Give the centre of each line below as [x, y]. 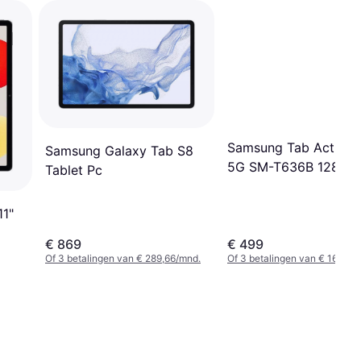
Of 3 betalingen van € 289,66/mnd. [123, 259]
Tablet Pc [74, 170]
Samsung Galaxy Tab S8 [119, 150]
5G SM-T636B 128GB [292, 166]
